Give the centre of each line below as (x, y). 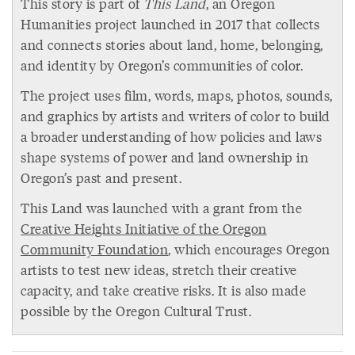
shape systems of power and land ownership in (164, 157)
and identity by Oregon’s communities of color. (164, 65)
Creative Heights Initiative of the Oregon (144, 229)
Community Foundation (94, 249)
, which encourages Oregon (249, 249)
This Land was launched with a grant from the (161, 208)
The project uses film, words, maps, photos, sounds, (177, 95)
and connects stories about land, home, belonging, (172, 45)
